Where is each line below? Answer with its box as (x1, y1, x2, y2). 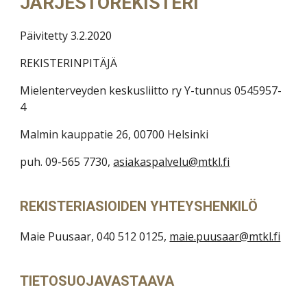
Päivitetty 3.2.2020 (20, 28, 112, 43)
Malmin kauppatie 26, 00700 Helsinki (20, 127, 209, 142)
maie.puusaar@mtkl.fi (169, 229, 281, 244)
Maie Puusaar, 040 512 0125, (20, 229, 170, 244)
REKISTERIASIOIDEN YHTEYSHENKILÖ (20, 198, 258, 214)
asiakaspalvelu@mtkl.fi (113, 154, 230, 169)
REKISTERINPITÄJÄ (20, 56, 118, 71)
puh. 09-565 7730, (20, 154, 114, 169)
